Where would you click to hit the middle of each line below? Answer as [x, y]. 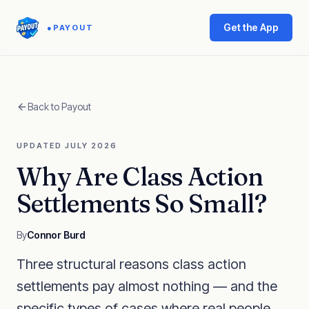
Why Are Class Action [140, 177]
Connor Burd [56, 235]
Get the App [251, 27]
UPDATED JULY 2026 [67, 146]
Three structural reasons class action [131, 264]
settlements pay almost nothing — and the [147, 286]
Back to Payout [59, 107]
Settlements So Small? [141, 203]
